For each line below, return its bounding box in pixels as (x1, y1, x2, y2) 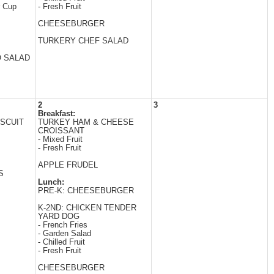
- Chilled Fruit (38, 238, 85, 246)
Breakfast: (38, 109, 75, 118)
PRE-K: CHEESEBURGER (38, 187, 134, 195)
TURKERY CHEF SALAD (38, 37, 128, 45)
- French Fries (38, 221, 87, 229)
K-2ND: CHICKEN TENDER (38, 204, 136, 212)
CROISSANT (38, 127, 84, 135)
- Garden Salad (38, 229, 91, 238)
